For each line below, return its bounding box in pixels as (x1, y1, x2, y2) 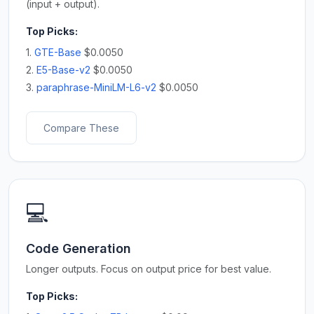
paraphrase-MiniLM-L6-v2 (36, 81, 156, 93)
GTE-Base (34, 46, 81, 58)
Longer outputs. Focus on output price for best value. (26, 263, 271, 275)
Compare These (43, 122, 119, 134)
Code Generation (26, 241, 131, 256)
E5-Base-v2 (36, 64, 90, 76)
